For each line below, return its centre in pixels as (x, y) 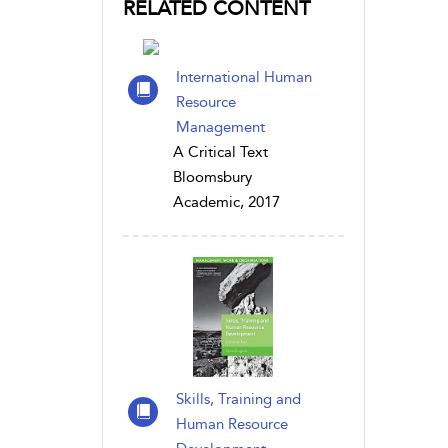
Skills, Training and (238, 399)
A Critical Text (220, 152)
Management (220, 127)
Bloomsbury (212, 177)
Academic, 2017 (226, 202)
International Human (244, 77)
